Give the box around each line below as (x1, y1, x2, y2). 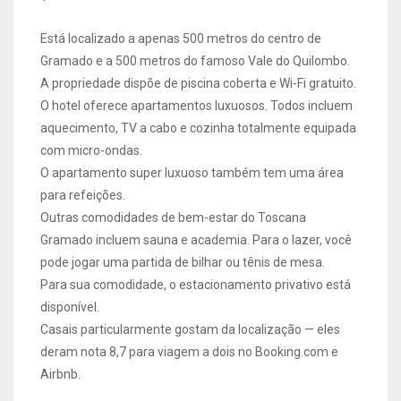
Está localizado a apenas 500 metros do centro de (40, 30, 321, 46)
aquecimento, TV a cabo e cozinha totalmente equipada (40, 120, 356, 135)
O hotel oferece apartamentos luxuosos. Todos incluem (40, 98, 353, 113)
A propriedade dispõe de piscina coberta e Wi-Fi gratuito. (40, 75, 356, 90)
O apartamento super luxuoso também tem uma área (40, 165, 344, 180)
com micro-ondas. (40, 142, 142, 158)
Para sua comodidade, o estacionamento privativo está (40, 277, 351, 292)
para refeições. (40, 187, 125, 202)
